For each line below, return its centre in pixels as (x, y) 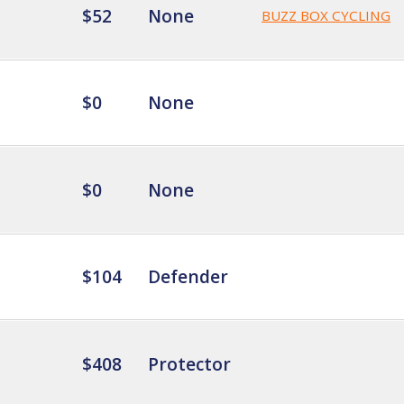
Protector (189, 363)
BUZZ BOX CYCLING (326, 15)
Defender (188, 276)
